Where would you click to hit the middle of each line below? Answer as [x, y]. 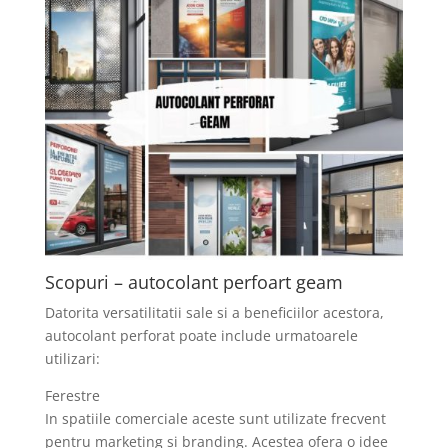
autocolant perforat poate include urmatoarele [201, 336]
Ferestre [72, 396]
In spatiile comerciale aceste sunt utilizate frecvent [215, 419]
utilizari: [72, 359]
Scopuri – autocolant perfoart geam [193, 282]
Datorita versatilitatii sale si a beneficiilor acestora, [214, 313]
